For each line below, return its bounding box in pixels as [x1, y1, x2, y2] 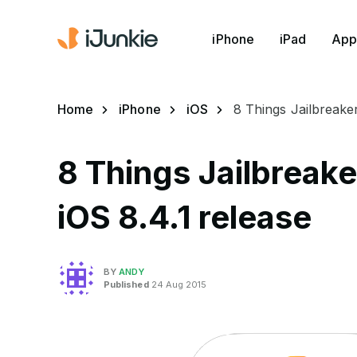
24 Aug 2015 [148, 278, 207, 290]
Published [104, 278, 149, 290]
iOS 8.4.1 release [57, 198, 312, 237]
